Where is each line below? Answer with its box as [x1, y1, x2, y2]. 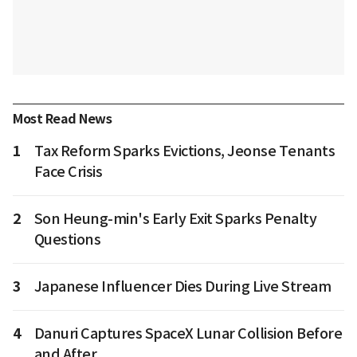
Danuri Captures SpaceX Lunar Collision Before [33, 324, 342, 343]
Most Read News [13, 111, 112, 128]
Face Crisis [33, 163, 102, 182]
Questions [33, 230, 100, 249]
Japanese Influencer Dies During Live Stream [33, 277, 331, 296]
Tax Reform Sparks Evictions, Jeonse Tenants [33, 142, 335, 161]
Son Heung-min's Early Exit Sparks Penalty [33, 210, 316, 229]
